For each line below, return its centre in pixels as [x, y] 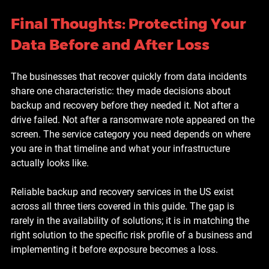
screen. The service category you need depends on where [132, 134]
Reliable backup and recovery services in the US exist [123, 192]
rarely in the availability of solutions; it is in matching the [131, 220]
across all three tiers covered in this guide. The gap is [124, 206]
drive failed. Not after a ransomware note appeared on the [134, 119]
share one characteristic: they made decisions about [122, 91]
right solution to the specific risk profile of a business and [133, 235]
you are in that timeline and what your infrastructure [122, 148]
